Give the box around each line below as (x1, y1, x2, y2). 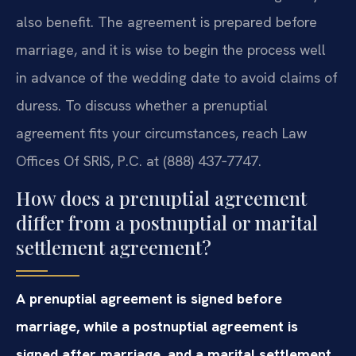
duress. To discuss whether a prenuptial (16, 95, 268, 114)
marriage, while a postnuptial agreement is (16, 317, 298, 336)
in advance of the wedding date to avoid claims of (16, 68, 338, 87)
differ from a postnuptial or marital (16, 210, 318, 236)
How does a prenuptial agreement (16, 185, 307, 211)
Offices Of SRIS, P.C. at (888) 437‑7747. (16, 151, 261, 170)
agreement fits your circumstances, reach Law (16, 123, 307, 142)
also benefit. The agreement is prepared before (16, 12, 317, 31)
